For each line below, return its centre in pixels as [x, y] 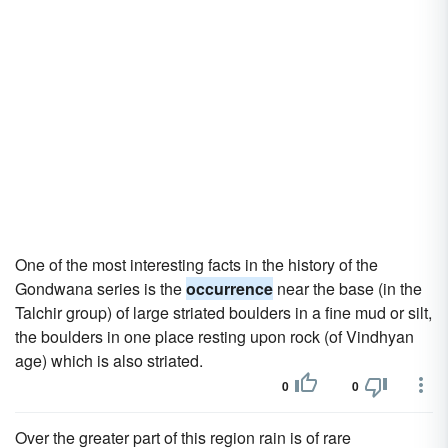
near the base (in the [347, 288]
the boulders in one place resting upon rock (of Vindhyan [214, 336]
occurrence [229, 288]
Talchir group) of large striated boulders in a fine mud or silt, [223, 312]
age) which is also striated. [109, 360]
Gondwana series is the [100, 288]
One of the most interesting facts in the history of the [196, 264]
